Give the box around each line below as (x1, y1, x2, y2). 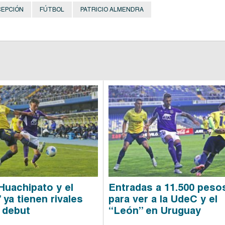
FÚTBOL (40, 6, 64, 13)
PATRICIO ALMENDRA (80, 6, 144, 13)
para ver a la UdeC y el (108, 192, 218, 205)
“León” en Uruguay (108, 204, 201, 216)
